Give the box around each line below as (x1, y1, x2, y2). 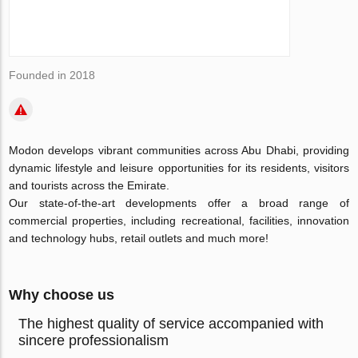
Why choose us (9, 287, 115, 303)
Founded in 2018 (9, 69, 96, 82)
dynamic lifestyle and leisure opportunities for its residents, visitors (9, 161, 349, 174)
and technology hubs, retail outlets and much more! (9, 232, 269, 245)
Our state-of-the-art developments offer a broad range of (9, 197, 349, 209)
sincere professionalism (18, 332, 169, 348)
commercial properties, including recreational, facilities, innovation (9, 214, 349, 227)
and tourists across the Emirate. (9, 179, 170, 192)
